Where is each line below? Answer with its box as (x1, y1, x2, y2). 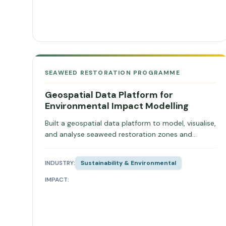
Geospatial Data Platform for (45, 89, 173, 101)
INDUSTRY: (45, 159, 75, 167)
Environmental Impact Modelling (45, 100, 189, 112)
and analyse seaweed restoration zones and (45, 130, 192, 139)
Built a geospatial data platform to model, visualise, (45, 119, 216, 128)
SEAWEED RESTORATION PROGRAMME (45, 69, 180, 77)
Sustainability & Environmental (81, 159, 176, 167)
